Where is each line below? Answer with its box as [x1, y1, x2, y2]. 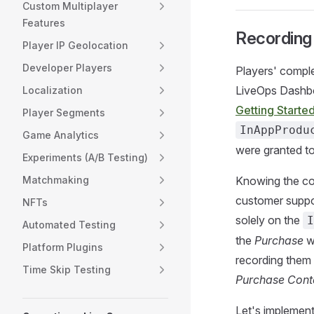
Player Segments [22, 107, 105, 118]
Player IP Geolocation [22, 39, 128, 51]
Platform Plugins [22, 241, 103, 253]
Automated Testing [22, 219, 116, 231]
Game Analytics [22, 129, 99, 141]
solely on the [235, 213, 303, 227]
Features [22, 17, 65, 29]
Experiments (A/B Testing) [22, 151, 148, 163]
